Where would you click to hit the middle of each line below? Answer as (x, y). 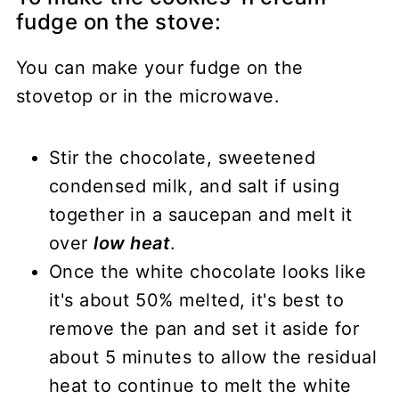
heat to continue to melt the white (200, 385)
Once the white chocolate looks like (208, 271)
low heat (132, 243)
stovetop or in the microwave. (148, 96)
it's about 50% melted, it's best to (196, 300)
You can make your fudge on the (159, 67)
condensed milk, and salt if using (194, 186)
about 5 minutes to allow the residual (213, 357)
